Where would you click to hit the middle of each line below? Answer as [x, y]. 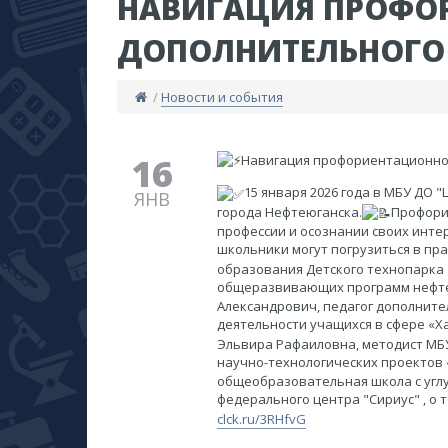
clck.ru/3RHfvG [261, 418]
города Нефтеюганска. [289, 211]
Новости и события [222, 97]
